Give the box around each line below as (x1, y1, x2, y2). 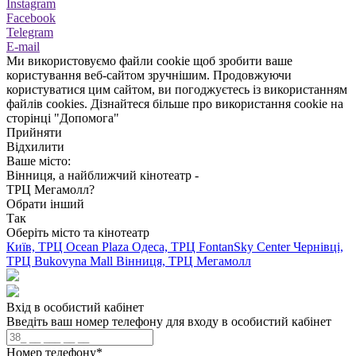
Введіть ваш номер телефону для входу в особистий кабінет (6, 315, 331, 328)
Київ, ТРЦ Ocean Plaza (6, 240, 132, 253)
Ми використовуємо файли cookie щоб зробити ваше (6, 54, 292, 68)
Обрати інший (6, 197, 84, 211)
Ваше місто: (6, 154, 71, 168)
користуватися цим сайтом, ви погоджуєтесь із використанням (6, 83, 347, 96)
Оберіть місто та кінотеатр (6, 226, 149, 239)
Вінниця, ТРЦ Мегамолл (116, 254, 251, 268)
